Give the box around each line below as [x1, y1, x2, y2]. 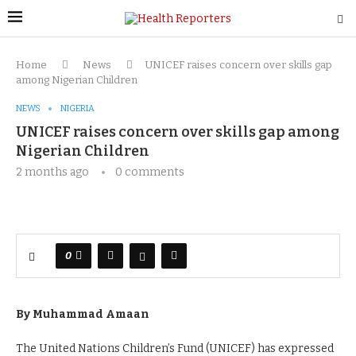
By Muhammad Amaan [16, 308, 149, 321]
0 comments [115, 165, 184, 179]
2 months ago [16, 165, 89, 179]
